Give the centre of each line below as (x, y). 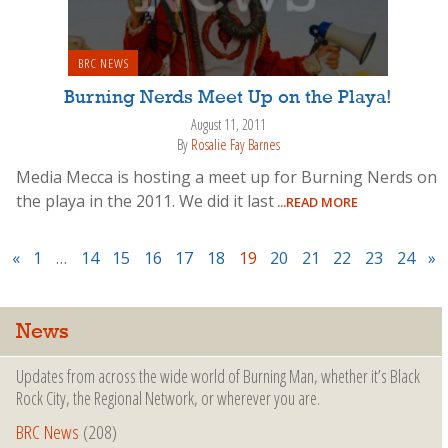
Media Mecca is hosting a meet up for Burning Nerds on (226, 176)
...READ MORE (316, 201)
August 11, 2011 (228, 124)
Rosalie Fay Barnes (235, 145)
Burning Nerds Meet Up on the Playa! (228, 97)
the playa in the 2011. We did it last (145, 200)
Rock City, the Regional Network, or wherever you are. (168, 397)
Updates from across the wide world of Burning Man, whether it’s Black (218, 375)
